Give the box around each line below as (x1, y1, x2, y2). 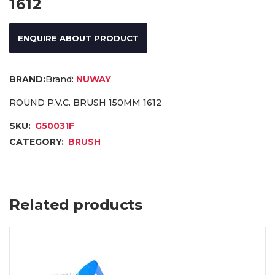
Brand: (45, 73, 74, 85)
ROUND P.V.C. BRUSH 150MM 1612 (9, 96, 161, 108)
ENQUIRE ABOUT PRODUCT (18, 33, 139, 43)
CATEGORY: (9, 136, 66, 147)
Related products (9, 195, 142, 214)
